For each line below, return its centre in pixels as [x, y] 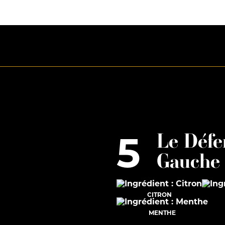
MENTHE [162, 213]
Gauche [188, 161]
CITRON [159, 195]
